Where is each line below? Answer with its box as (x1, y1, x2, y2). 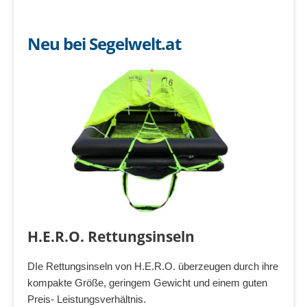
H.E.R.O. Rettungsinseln (27, 226, 195, 246)
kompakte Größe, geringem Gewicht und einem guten (27, 276, 267, 288)
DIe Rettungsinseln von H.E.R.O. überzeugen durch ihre (27, 260, 278, 272)
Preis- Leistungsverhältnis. (27, 293, 149, 305)
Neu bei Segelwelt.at (27, 32, 181, 56)
